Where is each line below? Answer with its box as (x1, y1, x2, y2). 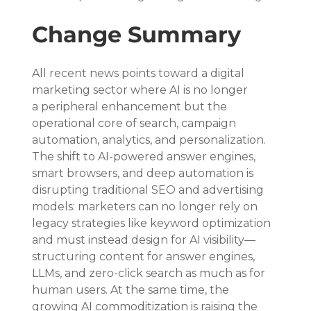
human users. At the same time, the (32, 283, 233, 296)
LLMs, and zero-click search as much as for (32, 266, 269, 280)
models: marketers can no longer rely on (32, 199, 261, 213)
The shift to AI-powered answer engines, (32, 149, 259, 163)
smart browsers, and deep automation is (32, 166, 257, 180)
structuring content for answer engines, (32, 249, 258, 263)
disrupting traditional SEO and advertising (32, 183, 267, 196)
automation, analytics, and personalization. (32, 133, 269, 146)
